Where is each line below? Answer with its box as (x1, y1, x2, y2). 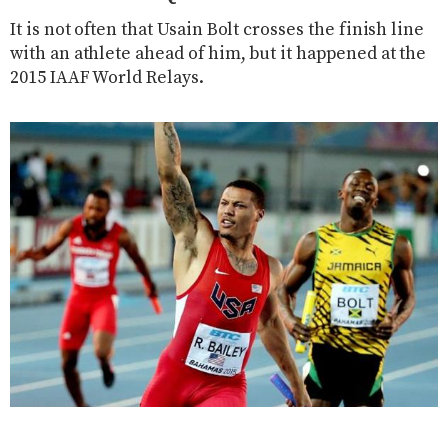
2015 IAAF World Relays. (10, 66, 204, 89)
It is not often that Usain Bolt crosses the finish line (10, 18, 425, 41)
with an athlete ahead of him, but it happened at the (10, 42, 427, 65)
